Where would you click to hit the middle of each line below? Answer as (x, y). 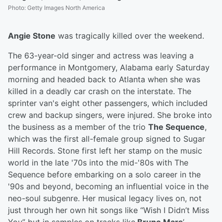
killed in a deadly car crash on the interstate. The (100, 91)
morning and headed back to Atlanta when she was (104, 80)
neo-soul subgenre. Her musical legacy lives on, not (105, 198)
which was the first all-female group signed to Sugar (107, 139)
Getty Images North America (66, 8)
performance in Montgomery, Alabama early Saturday (109, 68)
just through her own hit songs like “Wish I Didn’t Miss (109, 210)
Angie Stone (32, 36)
